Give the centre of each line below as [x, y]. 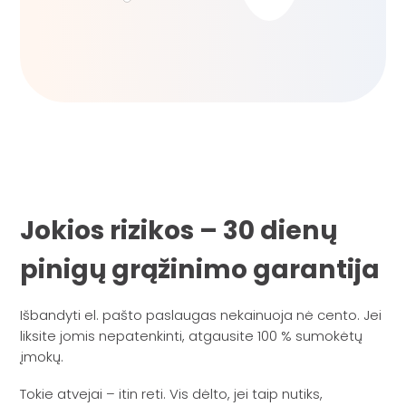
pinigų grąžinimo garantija [200, 269]
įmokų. [42, 356]
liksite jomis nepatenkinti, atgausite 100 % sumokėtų [192, 335]
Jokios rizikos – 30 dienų [179, 230]
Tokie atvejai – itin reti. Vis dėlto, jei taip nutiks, [172, 394]
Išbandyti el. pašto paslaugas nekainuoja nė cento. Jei [201, 314]
